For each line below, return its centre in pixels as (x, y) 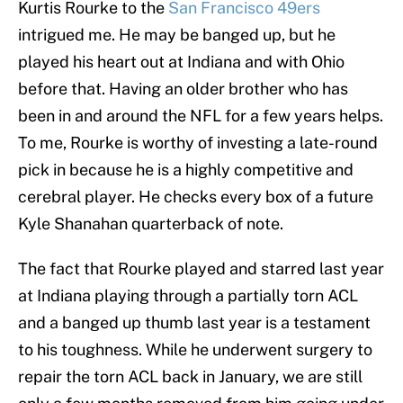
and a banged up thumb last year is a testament (194, 323)
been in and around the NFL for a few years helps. (201, 116)
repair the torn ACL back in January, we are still (190, 377)
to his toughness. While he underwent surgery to (195, 350)
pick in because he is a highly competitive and (186, 170)
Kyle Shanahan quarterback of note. (151, 224)
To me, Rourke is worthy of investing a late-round (198, 143)
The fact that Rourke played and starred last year (201, 269)
